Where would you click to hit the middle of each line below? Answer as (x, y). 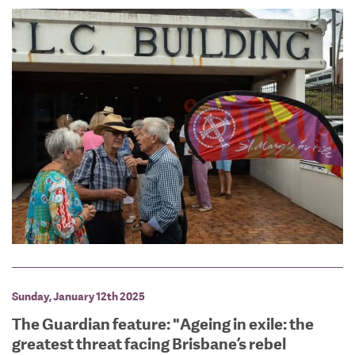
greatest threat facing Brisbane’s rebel (149, 344)
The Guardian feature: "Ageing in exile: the (163, 324)
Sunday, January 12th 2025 (78, 297)
